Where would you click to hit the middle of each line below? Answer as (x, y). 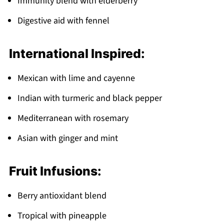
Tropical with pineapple (62, 215)
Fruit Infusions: (55, 171)
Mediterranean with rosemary (73, 118)
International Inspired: (77, 53)
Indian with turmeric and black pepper (89, 98)
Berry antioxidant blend (62, 195)
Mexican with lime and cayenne (76, 78)
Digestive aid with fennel (63, 20)
